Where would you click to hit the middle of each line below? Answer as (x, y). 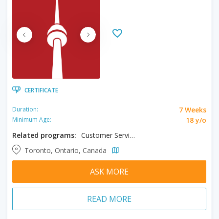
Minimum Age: (32, 120)
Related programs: (44, 135)
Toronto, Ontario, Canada (66, 150)
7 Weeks (193, 109)
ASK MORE (109, 171)
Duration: (25, 109)
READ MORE (109, 199)
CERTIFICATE (41, 90)
